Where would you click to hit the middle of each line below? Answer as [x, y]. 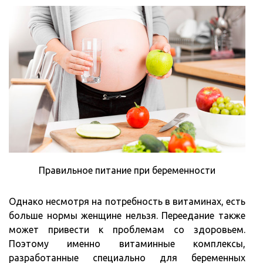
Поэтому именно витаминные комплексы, [127, 244]
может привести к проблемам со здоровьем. [127, 230]
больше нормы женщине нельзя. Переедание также [127, 216]
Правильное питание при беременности [127, 171]
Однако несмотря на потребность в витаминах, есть [127, 202]
